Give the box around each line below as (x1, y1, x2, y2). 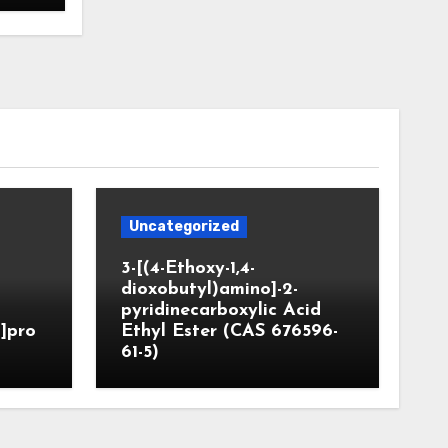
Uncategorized (128, 218, 239, 235)
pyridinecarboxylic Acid (120, 301, 321, 320)
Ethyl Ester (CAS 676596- (120, 322, 338, 341)
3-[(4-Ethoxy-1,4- (120, 259, 255, 278)
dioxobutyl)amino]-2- (120, 280, 298, 299)
